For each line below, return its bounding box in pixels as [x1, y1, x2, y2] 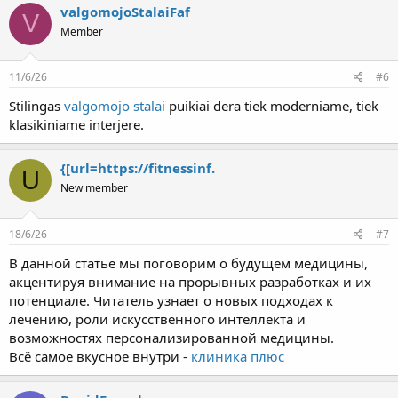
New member [60, 180, 128, 195]
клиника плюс [191, 346, 284, 365]
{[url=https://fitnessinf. [60, 159, 215, 177]
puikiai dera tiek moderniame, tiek [165, 97, 378, 115]
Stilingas [9, 97, 64, 115]
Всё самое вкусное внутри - [9, 346, 191, 365]
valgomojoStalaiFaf [60, 2, 190, 20]
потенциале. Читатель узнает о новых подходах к [9, 291, 333, 309]
